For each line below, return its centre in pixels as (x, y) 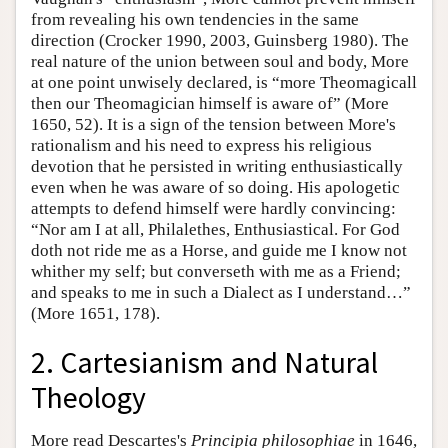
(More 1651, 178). (95, 313)
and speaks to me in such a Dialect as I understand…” (221, 292)
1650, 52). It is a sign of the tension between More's (213, 124)
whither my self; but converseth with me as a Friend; (216, 271)
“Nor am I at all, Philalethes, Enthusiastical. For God (215, 229)
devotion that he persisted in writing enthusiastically (217, 166)
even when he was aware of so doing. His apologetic (215, 187)
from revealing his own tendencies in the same (195, 19)
